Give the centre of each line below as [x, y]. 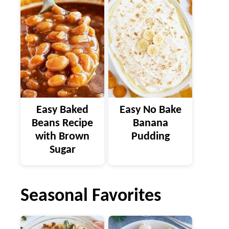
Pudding [150, 136]
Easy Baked [62, 110]
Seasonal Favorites [91, 196]
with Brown [62, 136]
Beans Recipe [62, 123]
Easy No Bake [150, 110]
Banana [150, 123]
